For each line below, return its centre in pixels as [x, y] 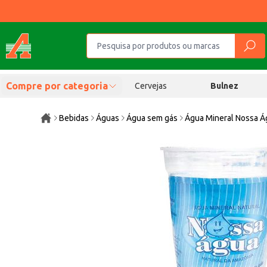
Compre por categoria [57, 86]
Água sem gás [152, 118]
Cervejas [150, 86]
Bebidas [74, 118]
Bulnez [225, 86]
